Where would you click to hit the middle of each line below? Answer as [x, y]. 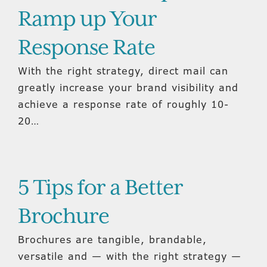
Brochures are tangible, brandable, [112, 240]
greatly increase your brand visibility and [128, 88]
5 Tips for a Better [100, 188]
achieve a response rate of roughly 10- [123, 104]
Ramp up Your [87, 20]
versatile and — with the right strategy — [130, 256]
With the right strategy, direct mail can [123, 71]
